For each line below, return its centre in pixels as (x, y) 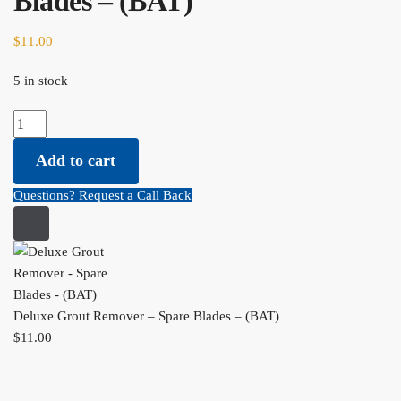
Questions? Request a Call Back (102, 195)
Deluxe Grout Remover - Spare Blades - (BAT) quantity (168, 121)
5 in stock (41, 81)
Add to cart (76, 161)
